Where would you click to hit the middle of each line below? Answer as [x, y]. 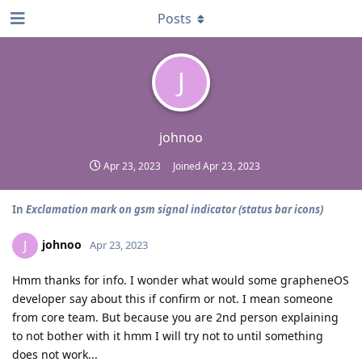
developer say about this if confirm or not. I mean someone [173, 299]
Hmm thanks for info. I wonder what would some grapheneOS [181, 280]
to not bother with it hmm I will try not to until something [168, 336]
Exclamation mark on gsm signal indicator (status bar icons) [175, 209]
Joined [188, 166]
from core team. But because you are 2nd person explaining [175, 317]
